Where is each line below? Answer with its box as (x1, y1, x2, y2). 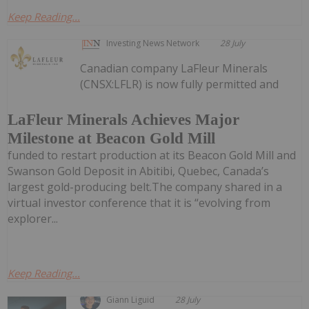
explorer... (8, 211, 58, 227)
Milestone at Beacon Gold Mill (8, 130, 215, 148)
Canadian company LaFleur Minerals (80, 61, 268, 77)
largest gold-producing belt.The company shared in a (8, 179, 282, 195)
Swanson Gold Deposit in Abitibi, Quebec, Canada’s (8, 163, 269, 179)
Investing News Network (106, 37, 200, 50)
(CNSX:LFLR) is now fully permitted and (80, 77, 279, 92)
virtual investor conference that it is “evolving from (8, 195, 270, 211)
